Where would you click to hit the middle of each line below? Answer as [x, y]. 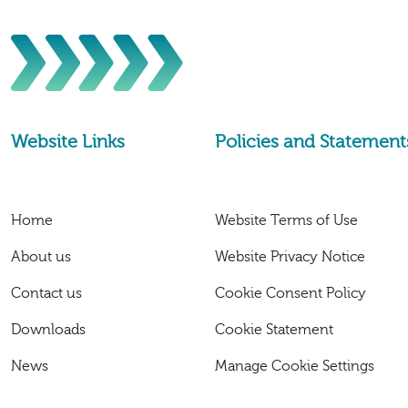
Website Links [68, 141]
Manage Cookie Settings [295, 366]
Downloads [48, 329]
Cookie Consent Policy [291, 293]
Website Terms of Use [286, 220]
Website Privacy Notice [290, 256]
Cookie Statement [274, 329]
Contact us [46, 293]
